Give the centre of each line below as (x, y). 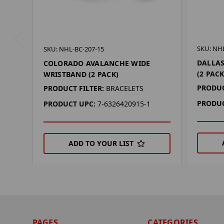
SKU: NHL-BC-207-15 (73, 49)
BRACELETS (124, 88)
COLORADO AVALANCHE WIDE (97, 63)
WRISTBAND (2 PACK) (81, 74)
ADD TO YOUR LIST (101, 143)
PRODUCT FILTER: (73, 88)
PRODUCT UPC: (69, 104)
